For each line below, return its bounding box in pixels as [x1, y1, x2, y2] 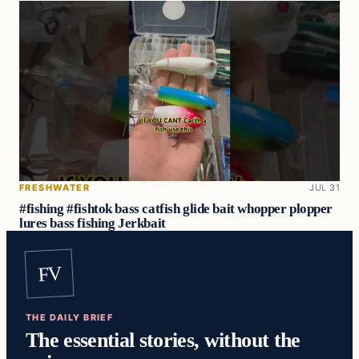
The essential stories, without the [26, 328, 301, 353]
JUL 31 [309, 181, 340, 193]
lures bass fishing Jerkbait [19, 215, 166, 231]
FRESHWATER [19, 181, 91, 193]
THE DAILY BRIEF [26, 312, 114, 324]
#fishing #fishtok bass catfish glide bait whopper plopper [19, 200, 333, 216]
